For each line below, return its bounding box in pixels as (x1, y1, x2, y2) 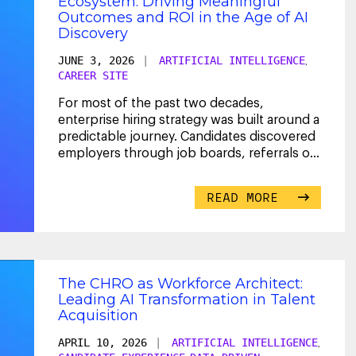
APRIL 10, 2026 (58, 335, 147, 349)
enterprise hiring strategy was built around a (58, 113, 319, 126)
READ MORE (207, 188, 287, 206)
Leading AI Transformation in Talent (58, 290, 315, 308)
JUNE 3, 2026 (58, 53, 134, 67)
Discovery (58, 24, 128, 42)
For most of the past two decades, (58, 96, 264, 110)
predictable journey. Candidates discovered (58, 130, 315, 143)
